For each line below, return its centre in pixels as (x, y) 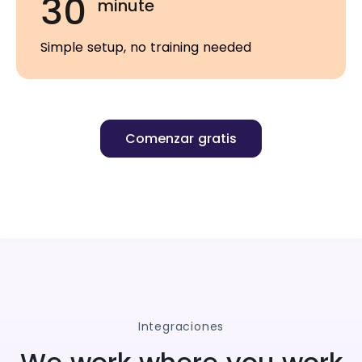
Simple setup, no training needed (146, 47)
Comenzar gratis (181, 138)
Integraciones (181, 326)
